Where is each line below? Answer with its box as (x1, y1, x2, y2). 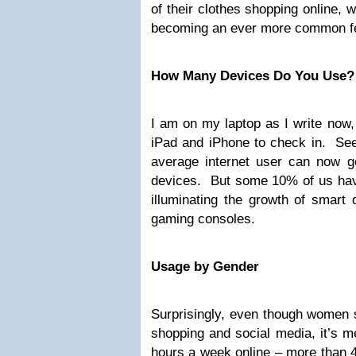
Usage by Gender (151, 259, 259, 274)
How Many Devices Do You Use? (151, 68, 354, 83)
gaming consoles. (151, 211, 255, 226)
